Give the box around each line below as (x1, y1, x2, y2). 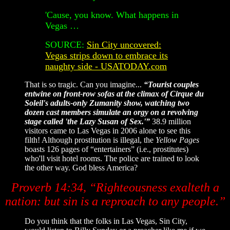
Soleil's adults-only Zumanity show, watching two (25, 98, 189, 107)
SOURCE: (45, 39, 84, 50)
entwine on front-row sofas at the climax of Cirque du (25, 89, 204, 98)
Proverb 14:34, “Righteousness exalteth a (11, 180, 219, 194)
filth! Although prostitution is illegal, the (25, 135, 154, 144)
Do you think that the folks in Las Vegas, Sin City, (25, 216, 187, 225)
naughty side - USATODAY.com (45, 61, 167, 71)
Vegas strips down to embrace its (45, 50, 168, 61)
